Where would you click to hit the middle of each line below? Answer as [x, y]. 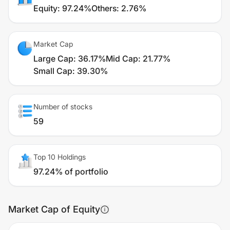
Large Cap [53, 59]
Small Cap [53, 71]
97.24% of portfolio [71, 171]
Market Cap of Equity [54, 209]
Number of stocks [63, 107]
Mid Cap [122, 59]
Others [104, 8]
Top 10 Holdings [60, 157]
